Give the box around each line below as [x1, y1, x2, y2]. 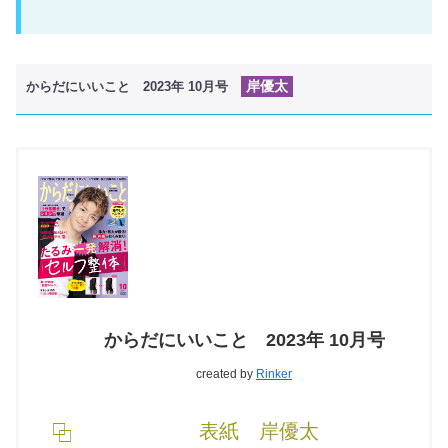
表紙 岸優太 [199, 420, 319, 443]
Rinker [256, 367, 292, 382]
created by [196, 367, 256, 382]
